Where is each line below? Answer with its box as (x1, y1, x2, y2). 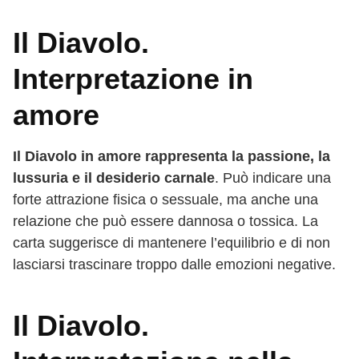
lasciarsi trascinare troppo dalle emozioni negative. (13, 256, 336, 272)
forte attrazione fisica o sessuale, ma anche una (13, 191, 318, 208)
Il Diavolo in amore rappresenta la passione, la (13, 147, 330, 164)
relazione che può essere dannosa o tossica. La (13, 212, 318, 229)
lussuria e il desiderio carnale (13, 169, 215, 186)
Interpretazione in (13, 62, 253, 95)
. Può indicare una (215, 169, 331, 186)
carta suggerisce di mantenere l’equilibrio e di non (13, 234, 330, 251)
